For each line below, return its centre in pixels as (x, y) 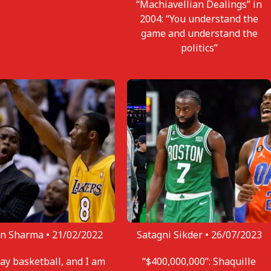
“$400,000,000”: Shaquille (199, 262)
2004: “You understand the (199, 18)
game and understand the (199, 33)
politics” (199, 47)
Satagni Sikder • (174, 235)
